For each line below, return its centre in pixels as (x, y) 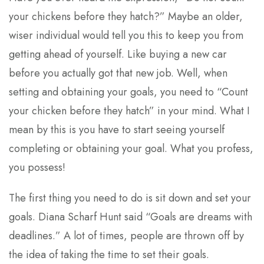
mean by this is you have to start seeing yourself (117, 130)
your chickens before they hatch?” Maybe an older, (126, 16)
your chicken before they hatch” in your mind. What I (129, 111)
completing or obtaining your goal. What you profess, (131, 148)
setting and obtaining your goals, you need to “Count (128, 92)
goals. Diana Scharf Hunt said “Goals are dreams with (131, 217)
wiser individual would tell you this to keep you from (126, 35)
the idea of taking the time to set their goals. (109, 255)
